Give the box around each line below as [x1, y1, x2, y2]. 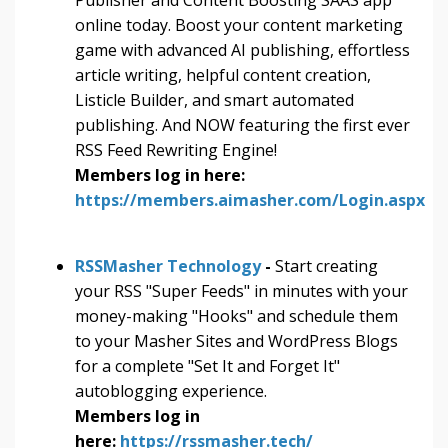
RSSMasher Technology [75, 254, 261, 277]
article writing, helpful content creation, [75, 63, 371, 86]
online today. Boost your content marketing [75, 13, 403, 36]
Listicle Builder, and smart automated [75, 88, 354, 111]
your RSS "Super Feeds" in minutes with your [75, 279, 408, 302]
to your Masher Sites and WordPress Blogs [75, 329, 398, 352]
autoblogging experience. [75, 379, 267, 402]
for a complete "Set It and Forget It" [75, 354, 340, 377]
